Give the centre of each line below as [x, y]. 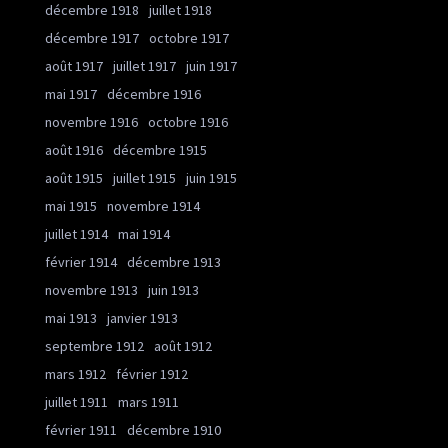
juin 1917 [211, 66]
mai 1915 [71, 206]
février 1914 [81, 262]
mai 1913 [71, 318]
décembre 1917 [92, 38]
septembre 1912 [94, 346]
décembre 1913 [174, 262]
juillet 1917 [144, 66]
